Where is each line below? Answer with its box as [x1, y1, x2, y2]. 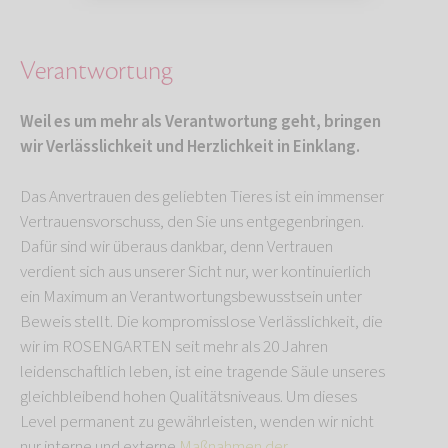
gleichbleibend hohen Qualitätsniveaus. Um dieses [20, 384, 357, 409]
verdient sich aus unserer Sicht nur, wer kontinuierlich [20, 259, 371, 284]
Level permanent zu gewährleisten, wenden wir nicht [20, 409, 374, 434]
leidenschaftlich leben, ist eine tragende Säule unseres [20, 359, 385, 384]
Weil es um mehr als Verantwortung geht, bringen [20, 109, 381, 134]
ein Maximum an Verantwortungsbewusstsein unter [20, 284, 362, 309]
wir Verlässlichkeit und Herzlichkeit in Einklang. [20, 134, 360, 159]
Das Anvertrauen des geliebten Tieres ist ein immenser [20, 184, 384, 209]
